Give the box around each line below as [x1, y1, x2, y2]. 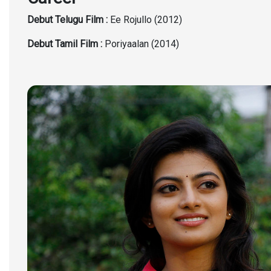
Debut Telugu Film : [27, 14, 108, 25]
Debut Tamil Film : [27, 38, 102, 50]
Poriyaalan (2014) [102, 38, 179, 50]
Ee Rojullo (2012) [108, 14, 182, 25]
